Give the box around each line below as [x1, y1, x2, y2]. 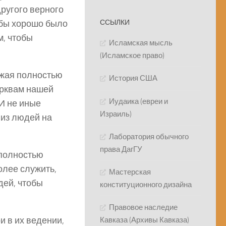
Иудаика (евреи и [109, 97, 168, 106]
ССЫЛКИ [100, 18, 130, 27]
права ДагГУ [100, 145, 142, 154]
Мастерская [109, 167, 151, 177]
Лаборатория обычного [109, 132, 189, 142]
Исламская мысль [109, 38, 173, 48]
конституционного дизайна [100, 180, 192, 190]
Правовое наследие [109, 203, 178, 212]
